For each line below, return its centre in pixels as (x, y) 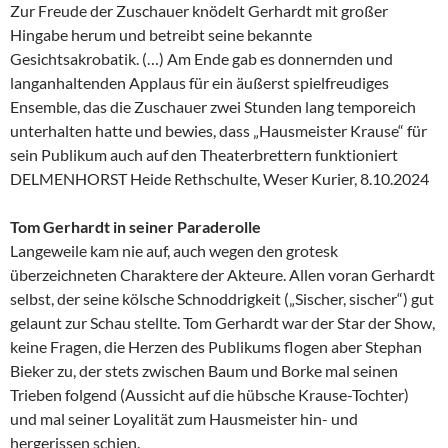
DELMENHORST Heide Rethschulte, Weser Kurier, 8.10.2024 (219, 178)
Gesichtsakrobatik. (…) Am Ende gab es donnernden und (201, 58)
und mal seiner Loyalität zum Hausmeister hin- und (184, 418)
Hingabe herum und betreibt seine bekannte (161, 34)
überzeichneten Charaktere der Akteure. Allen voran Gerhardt (222, 274)
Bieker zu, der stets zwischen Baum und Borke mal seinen (204, 370)
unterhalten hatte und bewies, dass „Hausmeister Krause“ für (218, 130)
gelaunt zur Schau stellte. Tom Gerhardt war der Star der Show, (222, 322)
